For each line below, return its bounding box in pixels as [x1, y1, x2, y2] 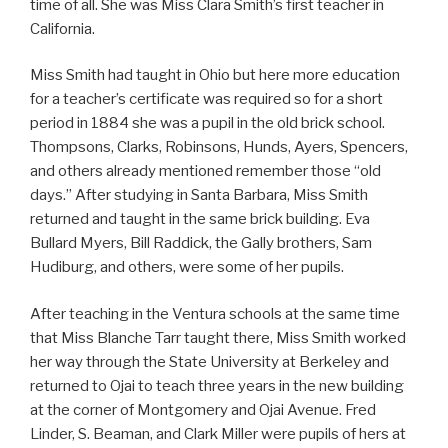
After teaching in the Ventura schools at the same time [30, 304, 400, 323]
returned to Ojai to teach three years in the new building [30, 376, 404, 395]
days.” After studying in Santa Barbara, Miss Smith [30, 186, 368, 205]
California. [30, 19, 95, 38]
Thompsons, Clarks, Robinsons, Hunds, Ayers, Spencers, [30, 138, 408, 157]
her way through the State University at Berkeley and [30, 352, 389, 371]
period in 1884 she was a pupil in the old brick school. [30, 114, 385, 133]
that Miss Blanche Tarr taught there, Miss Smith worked [30, 328, 406, 347]
